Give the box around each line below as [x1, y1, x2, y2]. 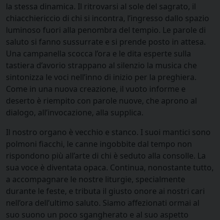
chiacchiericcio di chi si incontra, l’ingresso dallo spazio [6, 12, 209, 24]
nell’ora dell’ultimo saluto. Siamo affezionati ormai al [6, 197, 199, 208]
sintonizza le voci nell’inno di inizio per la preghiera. [6, 71, 196, 82]
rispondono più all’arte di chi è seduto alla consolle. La [6, 150, 206, 161]
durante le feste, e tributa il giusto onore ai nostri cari [6, 185, 205, 196]
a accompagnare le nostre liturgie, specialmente [6, 173, 185, 185]
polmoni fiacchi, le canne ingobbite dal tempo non [6, 138, 192, 149]
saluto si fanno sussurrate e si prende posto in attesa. [6, 36, 206, 47]
